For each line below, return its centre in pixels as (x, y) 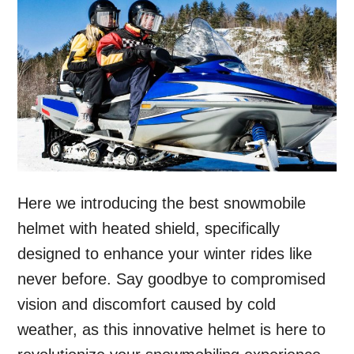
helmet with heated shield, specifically (149, 228)
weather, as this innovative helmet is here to (172, 329)
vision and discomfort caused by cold (147, 304)
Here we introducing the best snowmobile (162, 203)
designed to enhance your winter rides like (165, 253)
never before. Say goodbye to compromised (172, 279)
